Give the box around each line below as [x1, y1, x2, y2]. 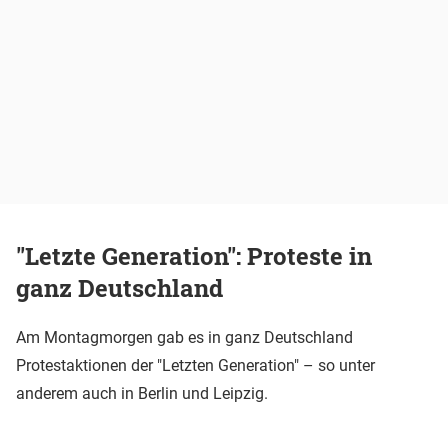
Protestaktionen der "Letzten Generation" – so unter [16, 356, 375, 376]
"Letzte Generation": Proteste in [16, 240, 372, 273]
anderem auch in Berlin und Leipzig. [16, 384, 268, 404]
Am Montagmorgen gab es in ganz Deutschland [16, 328, 353, 348]
